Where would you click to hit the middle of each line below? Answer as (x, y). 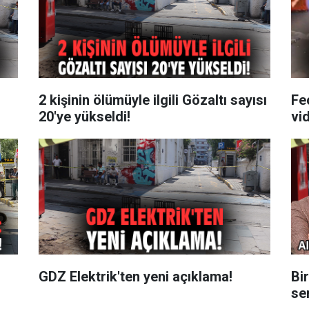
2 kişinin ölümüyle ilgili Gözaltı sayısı (152, 100)
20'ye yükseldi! (84, 116)
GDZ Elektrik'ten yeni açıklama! (135, 276)
